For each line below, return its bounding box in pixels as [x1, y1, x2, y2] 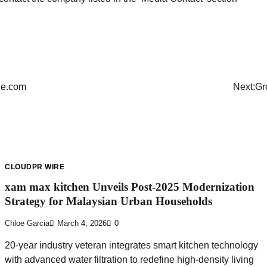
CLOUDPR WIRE [5, 163, 65, 172]
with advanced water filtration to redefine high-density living [5, 254, 254, 265]
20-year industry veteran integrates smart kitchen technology [5, 240, 259, 250]
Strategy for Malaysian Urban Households [5, 195, 213, 208]
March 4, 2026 [57, 219, 107, 228]
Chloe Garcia [5, 219, 50, 228]
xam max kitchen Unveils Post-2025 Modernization [5, 181, 255, 194]
